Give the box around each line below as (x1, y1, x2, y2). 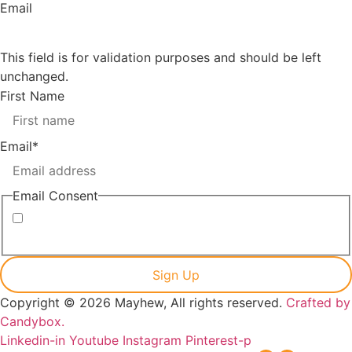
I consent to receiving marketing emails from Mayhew (13, 230, 332, 247)
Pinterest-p (185, 332, 251, 349)
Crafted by (286, 295, 350, 311)
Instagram (123, 332, 181, 349)
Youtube (69, 332, 119, 349)
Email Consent (13, 187, 98, 203)
